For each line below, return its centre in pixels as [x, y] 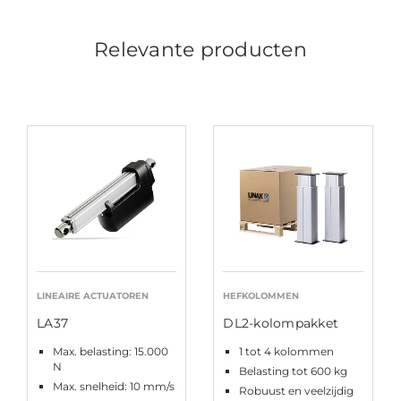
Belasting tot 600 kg [294, 371]
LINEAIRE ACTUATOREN [93, 295]
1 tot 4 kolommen [287, 351]
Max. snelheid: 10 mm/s [114, 386]
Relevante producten [200, 50]
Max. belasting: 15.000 [111, 351]
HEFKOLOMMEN [261, 295]
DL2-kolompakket [281, 323]
